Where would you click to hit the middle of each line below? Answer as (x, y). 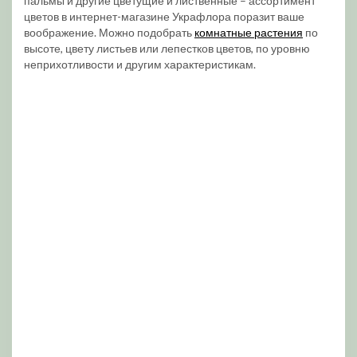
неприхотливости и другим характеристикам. (140, 64)
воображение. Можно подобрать (109, 32)
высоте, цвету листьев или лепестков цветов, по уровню (167, 48)
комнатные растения (249, 32)
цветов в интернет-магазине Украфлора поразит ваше (164, 16)
